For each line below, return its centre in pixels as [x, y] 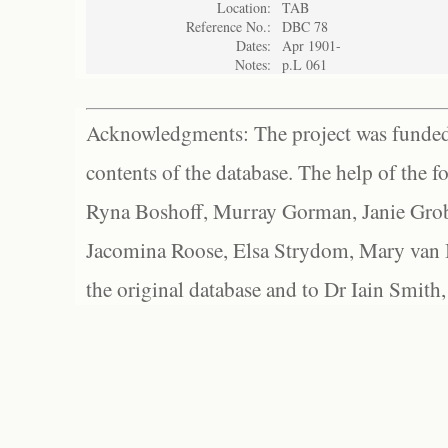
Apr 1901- [311, 45]
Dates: [253, 45]
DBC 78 [305, 26]
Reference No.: [228, 26]
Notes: [253, 64]
